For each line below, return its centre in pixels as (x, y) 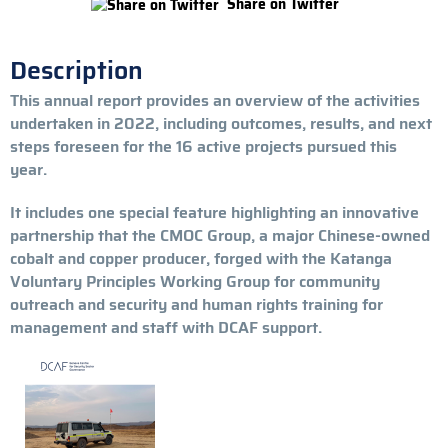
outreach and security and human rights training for (196, 304)
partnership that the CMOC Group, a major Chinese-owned (220, 235)
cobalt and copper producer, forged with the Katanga (201, 258)
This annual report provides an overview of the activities (215, 100)
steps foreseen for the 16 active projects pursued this (203, 146)
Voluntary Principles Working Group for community (195, 281)
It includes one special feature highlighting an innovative (214, 212)
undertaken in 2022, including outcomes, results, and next (221, 123)
